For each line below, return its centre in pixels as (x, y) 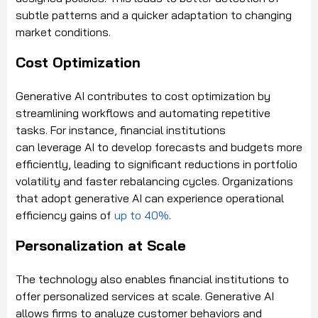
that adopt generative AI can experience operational (150, 198)
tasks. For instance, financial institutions (121, 130)
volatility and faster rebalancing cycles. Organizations (154, 181)
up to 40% (142, 215)
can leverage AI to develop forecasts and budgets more (159, 147)
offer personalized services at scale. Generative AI (145, 296)
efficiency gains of (63, 215)
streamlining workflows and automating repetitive (143, 113)
